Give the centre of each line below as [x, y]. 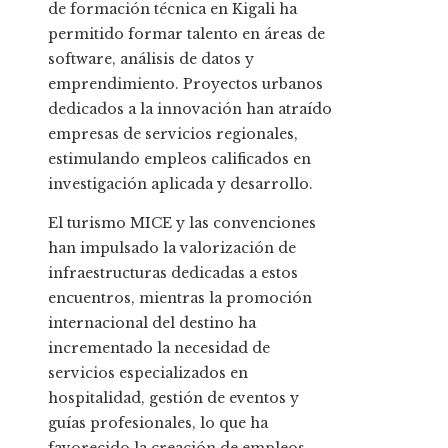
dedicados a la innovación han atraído [190, 109]
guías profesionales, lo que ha [158, 423]
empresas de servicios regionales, [173, 134]
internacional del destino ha [152, 323]
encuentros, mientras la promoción [180, 298]
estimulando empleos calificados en [179, 159]
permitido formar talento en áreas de [186, 34]
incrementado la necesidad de [159, 348]
